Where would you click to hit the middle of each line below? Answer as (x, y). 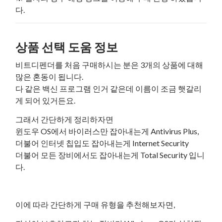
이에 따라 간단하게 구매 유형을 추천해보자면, (95, 205)
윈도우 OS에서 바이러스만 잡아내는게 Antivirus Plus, (107, 131)
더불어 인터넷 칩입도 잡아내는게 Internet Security (103, 143)
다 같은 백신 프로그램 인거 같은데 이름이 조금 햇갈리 (109, 89)
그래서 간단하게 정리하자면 (65, 119)
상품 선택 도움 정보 (67, 47)
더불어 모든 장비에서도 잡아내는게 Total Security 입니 (110, 155)
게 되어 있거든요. (46, 101)
